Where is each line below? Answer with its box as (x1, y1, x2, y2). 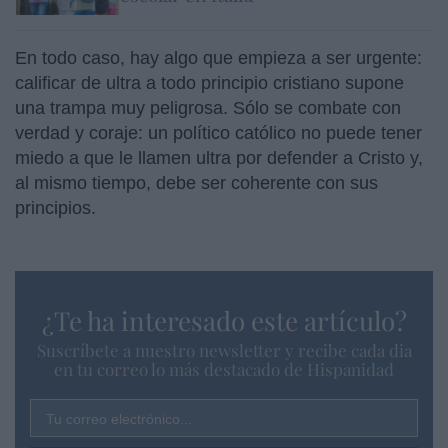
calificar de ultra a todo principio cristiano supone (15, 72, 404, 93)
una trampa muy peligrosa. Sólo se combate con (15, 97, 401, 118)
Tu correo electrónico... (46, 410, 192, 427)
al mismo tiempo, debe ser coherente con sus (15, 172, 378, 193)
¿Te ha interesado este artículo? (41, 302, 407, 338)
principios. (15, 197, 116, 218)
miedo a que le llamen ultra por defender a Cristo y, (15, 147, 423, 168)
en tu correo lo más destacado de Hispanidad (54, 357, 394, 380)
